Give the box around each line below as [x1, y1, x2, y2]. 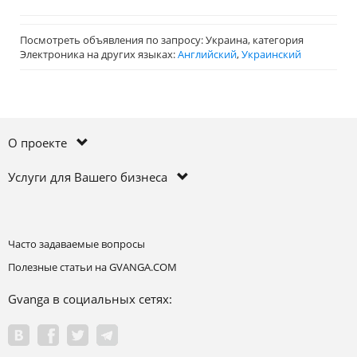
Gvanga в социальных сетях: [8, 291, 172, 307]
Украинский [241, 47, 301, 61]
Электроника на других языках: [20, 47, 178, 61]
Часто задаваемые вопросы [8, 237, 145, 251]
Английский [178, 47, 237, 61]
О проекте [8, 135, 76, 151]
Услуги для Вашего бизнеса [8, 169, 177, 185]
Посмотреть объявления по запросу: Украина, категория [20, 33, 304, 47]
